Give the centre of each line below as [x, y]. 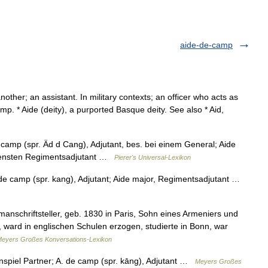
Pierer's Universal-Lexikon [153, 157]
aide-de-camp [206, 45]
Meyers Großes [218, 261]
